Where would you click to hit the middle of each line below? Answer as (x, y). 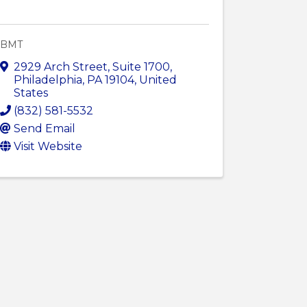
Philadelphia (48, 79)
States (31, 93)
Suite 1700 (142, 66)
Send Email (45, 128)
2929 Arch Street (61, 66)
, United (156, 79)
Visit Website (48, 146)
